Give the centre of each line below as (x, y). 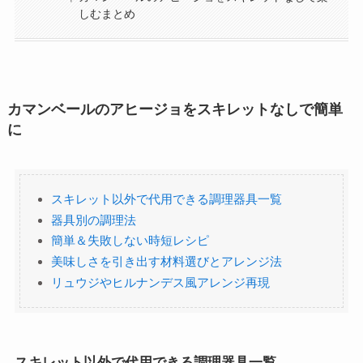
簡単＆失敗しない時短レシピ (130, 241)
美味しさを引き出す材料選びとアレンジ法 (166, 262)
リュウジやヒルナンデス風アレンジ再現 (160, 282)
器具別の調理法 (93, 220)
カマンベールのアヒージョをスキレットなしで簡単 (175, 109)
